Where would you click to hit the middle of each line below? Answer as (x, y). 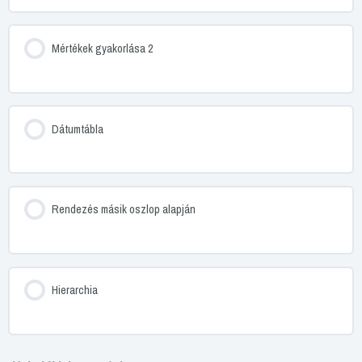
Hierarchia (74, 290)
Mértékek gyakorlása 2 (102, 48)
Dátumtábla (77, 129)
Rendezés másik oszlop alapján (123, 210)
